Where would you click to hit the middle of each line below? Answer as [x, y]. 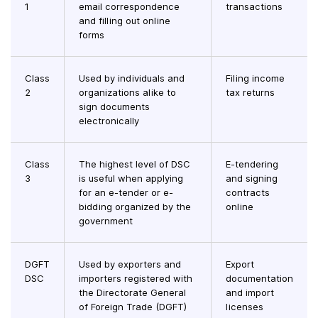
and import [250, 293]
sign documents [114, 107]
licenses [245, 307]
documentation [259, 279]
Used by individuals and [132, 78]
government [106, 221]
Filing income [255, 78]
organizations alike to [127, 93]
